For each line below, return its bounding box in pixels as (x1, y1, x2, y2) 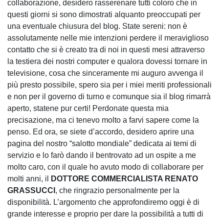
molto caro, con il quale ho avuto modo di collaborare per (7, 162, 203, 171)
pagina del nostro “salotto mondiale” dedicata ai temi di (7, 139, 197, 148)
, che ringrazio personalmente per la (55, 186, 179, 195)
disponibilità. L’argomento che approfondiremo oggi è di (7, 197, 199, 206)
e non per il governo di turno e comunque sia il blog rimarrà (7, 92, 211, 101)
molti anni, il (7, 174, 51, 183)
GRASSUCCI (7, 186, 55, 195)
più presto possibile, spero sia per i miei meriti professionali (7, 80, 212, 89)
